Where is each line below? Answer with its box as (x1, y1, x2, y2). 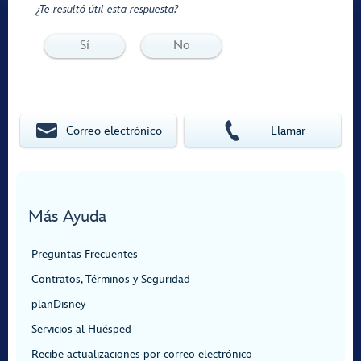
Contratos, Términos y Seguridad (31, 272, 190, 286)
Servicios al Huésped (31, 322, 131, 336)
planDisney (31, 297, 85, 311)
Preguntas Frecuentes (31, 247, 138, 261)
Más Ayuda (28, 206, 106, 226)
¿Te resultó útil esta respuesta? (36, 2, 178, 16)
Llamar (271, 122, 306, 139)
